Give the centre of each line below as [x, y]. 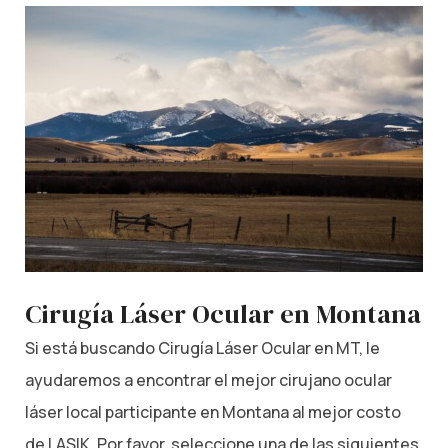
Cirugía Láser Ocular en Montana [223, 313]
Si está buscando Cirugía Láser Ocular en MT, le [202, 347]
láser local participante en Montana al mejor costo [213, 411]
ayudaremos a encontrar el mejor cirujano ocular [208, 379]
